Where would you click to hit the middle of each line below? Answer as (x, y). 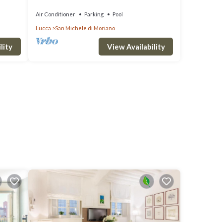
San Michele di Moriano (85, 28)
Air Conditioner (55, 14)
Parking (94, 14)
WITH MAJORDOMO (67, 5)
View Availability (136, 46)
